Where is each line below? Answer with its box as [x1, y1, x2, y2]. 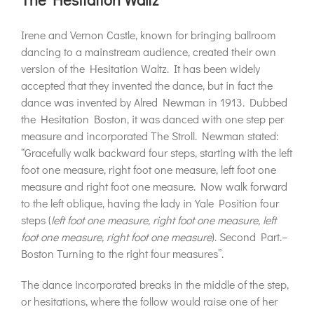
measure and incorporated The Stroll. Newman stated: [21, 128, 279, 144]
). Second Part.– [212, 229, 287, 245]
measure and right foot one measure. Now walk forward [21, 179, 287, 194]
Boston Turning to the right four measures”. [21, 246, 224, 261]
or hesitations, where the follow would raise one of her [21, 294, 278, 309]
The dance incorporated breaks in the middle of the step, [21, 277, 289, 292]
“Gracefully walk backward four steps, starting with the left [21, 145, 292, 161]
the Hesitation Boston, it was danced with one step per [21, 111, 284, 127]
